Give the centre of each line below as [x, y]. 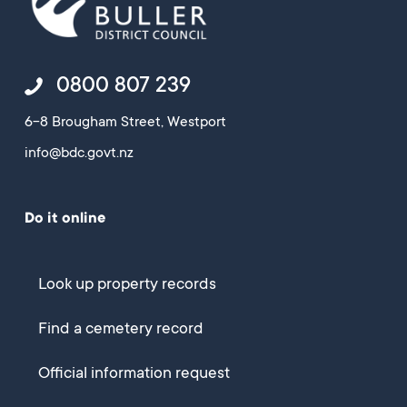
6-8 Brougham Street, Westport [125, 123]
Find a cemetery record [121, 330]
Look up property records [127, 286]
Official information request [134, 375]
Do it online [65, 219]
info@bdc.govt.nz [79, 154]
